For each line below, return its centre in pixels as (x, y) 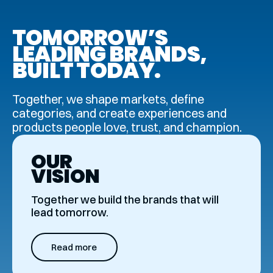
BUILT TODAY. (86, 70)
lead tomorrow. (70, 212)
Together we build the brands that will (125, 199)
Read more (74, 247)
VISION (66, 176)
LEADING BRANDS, (109, 54)
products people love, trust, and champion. (127, 128)
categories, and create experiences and (119, 114)
